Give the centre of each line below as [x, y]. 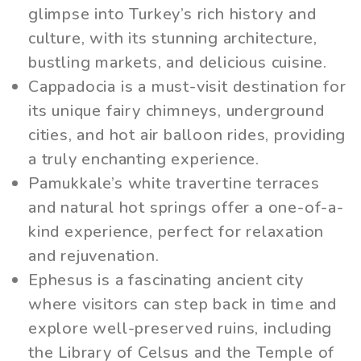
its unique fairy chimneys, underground [176, 110]
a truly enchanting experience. [144, 159]
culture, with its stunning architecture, [173, 38]
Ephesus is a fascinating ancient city [166, 280]
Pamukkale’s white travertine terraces [174, 183]
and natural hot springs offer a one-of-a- [186, 207]
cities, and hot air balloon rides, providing [187, 135]
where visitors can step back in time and [183, 304]
